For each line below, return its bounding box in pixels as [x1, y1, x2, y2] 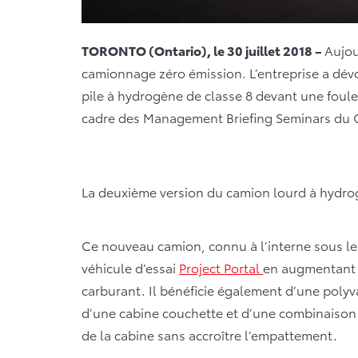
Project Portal [179, 257, 263, 276]
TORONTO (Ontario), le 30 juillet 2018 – [82, 40, 324, 59]
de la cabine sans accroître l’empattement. [82, 324, 337, 344]
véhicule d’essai [82, 257, 179, 276]
